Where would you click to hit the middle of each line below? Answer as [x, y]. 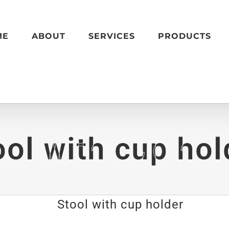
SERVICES [111, 36]
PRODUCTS [184, 36]
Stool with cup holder [120, 204]
